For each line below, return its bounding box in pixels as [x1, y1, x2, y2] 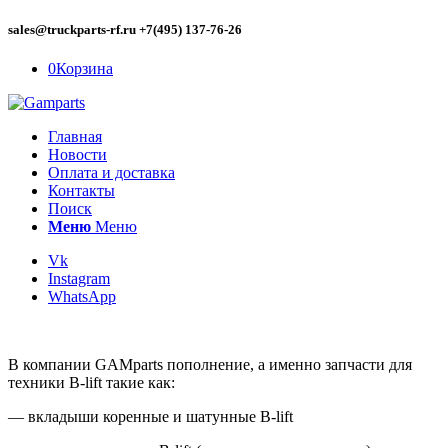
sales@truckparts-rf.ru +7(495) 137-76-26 [8, 22, 242, 38]
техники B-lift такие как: [8, 374, 175, 392]
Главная [48, 128, 102, 146]
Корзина [56, 60, 113, 78]
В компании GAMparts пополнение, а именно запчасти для [8, 356, 412, 374]
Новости [48, 146, 107, 164]
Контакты [48, 182, 115, 200]
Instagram [48, 270, 110, 288]
